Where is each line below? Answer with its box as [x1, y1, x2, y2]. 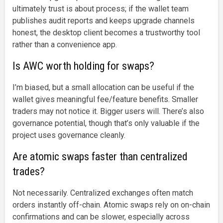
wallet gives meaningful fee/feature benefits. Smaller [12, 94, 198, 104]
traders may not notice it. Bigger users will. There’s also [12, 106, 204, 116]
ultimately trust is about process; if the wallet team [12, 3, 189, 13]
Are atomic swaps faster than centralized [12, 150, 188, 163]
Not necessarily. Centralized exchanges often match [12, 188, 193, 198]
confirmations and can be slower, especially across [12, 212, 190, 222]
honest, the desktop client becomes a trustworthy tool [12, 27, 200, 37]
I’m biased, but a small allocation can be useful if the [12, 82, 194, 92]
